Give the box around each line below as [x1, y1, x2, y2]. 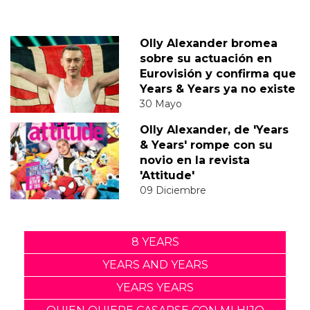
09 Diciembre [139, 184, 206, 197]
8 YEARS [131, 235, 179, 249]
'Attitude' [139, 169, 194, 183]
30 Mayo [139, 98, 182, 111]
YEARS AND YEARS [102, 258, 208, 272]
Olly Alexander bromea [139, 37, 277, 51]
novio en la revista [139, 154, 250, 167]
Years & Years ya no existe [139, 82, 295, 96]
